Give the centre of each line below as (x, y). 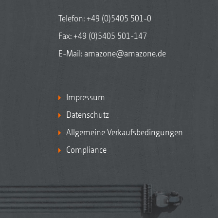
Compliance (86, 149)
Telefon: (72, 18)
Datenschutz (87, 114)
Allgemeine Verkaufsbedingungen (124, 132)
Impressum (85, 97)
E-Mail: (71, 53)
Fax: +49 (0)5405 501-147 (102, 36)
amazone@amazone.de (125, 53)
